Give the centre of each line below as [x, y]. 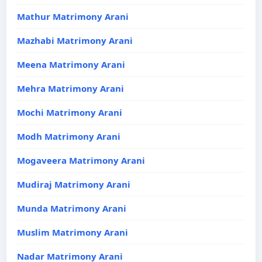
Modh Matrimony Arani [69, 136]
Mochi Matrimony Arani [70, 112]
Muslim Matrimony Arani [73, 232]
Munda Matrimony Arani [72, 208]
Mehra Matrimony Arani [70, 88]
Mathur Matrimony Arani [73, 16]
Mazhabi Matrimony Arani [75, 40]
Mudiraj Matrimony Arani [74, 184]
